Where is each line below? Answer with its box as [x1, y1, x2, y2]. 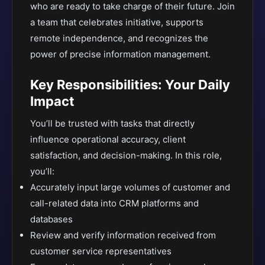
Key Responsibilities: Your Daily [30, 77, 230, 92]
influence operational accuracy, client [30, 134, 186, 145]
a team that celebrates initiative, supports [30, 17, 203, 28]
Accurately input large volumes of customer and [30, 182, 230, 193]
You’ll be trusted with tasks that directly [30, 118, 195, 129]
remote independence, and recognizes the [30, 33, 208, 44]
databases [30, 214, 73, 225]
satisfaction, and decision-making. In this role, [30, 150, 222, 161]
